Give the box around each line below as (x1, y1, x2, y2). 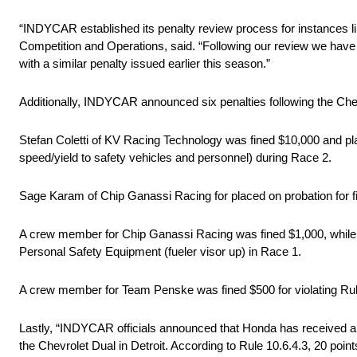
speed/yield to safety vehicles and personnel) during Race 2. (19, 151, 331, 165)
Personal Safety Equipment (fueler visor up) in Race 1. (19, 245, 301, 259)
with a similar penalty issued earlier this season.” (19, 57, 270, 71)
